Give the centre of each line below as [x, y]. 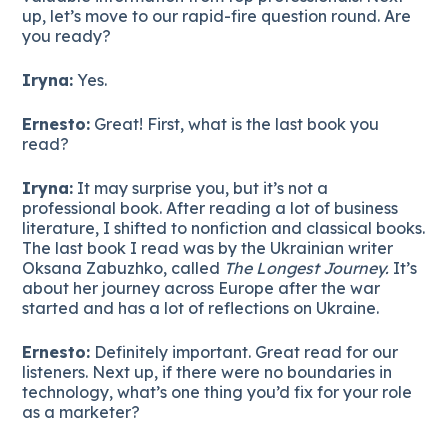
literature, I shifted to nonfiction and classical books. [224, 227]
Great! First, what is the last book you [235, 123]
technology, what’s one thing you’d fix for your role [217, 391]
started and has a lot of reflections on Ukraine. [201, 307]
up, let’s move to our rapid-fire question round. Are [217, 15]
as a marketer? [81, 411]
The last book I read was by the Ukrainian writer [208, 247]
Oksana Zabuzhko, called [123, 267]
